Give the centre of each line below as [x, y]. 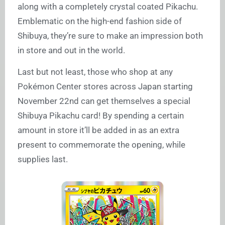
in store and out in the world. [71, 50]
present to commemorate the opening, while [101, 144]
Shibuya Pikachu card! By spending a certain [101, 115]
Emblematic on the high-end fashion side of [100, 21]
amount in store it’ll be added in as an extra [98, 130]
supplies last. [43, 159]
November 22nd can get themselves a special [104, 101]
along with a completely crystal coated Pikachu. [108, 6]
